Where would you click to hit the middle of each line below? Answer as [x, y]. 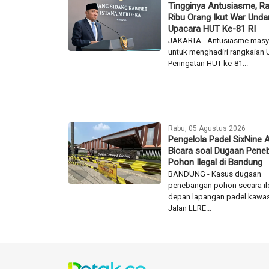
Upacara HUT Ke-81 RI [212, 29]
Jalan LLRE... [190, 208]
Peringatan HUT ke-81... [208, 63]
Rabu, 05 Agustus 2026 [207, 128]
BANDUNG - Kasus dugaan [215, 174]
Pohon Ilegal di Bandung [216, 162]
